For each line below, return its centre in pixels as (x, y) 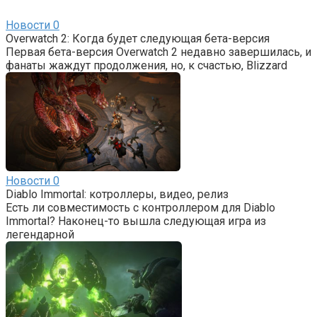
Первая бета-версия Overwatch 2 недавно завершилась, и (158, 52)
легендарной (40, 234)
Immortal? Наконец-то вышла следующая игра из (136, 221)
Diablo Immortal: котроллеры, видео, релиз (117, 194)
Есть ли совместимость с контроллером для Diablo (140, 207)
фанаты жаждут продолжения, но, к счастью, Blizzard (146, 65)
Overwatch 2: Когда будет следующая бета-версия (138, 38)
